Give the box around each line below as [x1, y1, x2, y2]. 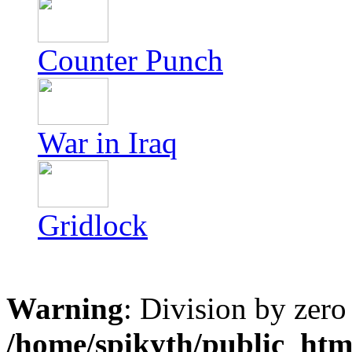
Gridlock [38, 208, 148, 242]
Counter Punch [38, 43, 223, 77]
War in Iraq [38, 126, 178, 159]
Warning [6, 291, 123, 325]
